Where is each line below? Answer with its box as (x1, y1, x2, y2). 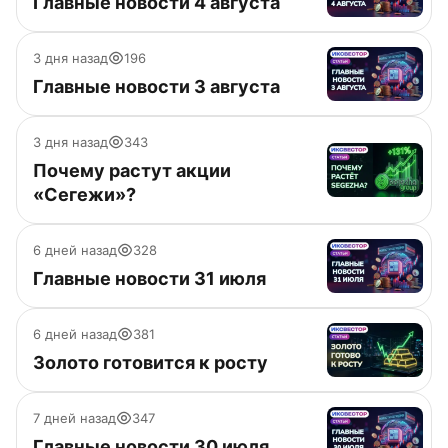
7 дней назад (33, 410, 116, 426)
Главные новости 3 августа (33, 76, 280, 97)
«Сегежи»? (33, 184, 136, 205)
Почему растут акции (33, 160, 231, 181)
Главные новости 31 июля (33, 268, 266, 289)
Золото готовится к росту (33, 352, 268, 373)
